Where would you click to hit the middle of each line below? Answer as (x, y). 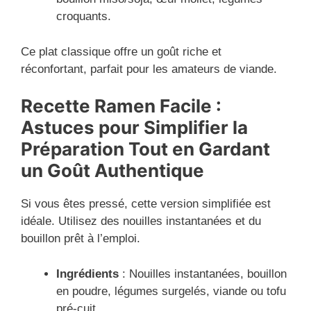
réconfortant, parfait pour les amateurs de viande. (149, 69)
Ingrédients (87, 274)
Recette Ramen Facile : (121, 106)
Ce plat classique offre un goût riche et (121, 51)
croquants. (84, 17)
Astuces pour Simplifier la (134, 128)
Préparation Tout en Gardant (145, 149)
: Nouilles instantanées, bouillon (203, 274)
